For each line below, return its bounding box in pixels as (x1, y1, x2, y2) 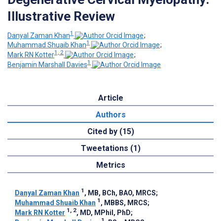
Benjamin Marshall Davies (7, 60, 87, 69)
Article (98, 93, 123, 103)
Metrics (96, 160, 125, 170)
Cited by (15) (87, 126, 134, 136)
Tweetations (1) (80, 143, 141, 153)
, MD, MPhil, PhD (76, 208, 131, 217)
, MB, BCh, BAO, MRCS (84, 188, 156, 197)
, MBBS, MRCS (101, 198, 147, 207)
